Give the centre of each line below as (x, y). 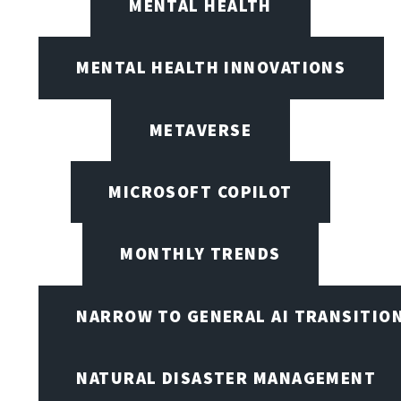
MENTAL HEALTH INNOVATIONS (211, 68)
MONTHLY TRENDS (200, 254)
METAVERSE (200, 129)
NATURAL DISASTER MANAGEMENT (226, 377)
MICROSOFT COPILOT (200, 191)
